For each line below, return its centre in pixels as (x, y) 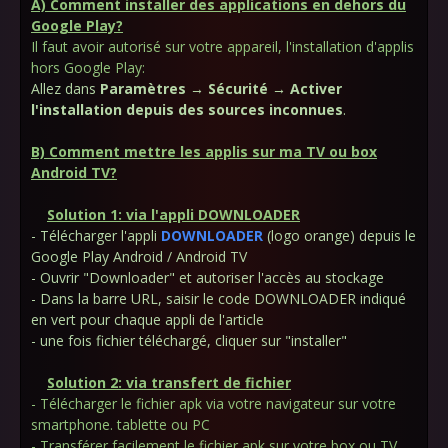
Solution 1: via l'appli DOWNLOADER (173, 214)
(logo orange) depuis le (341, 235)
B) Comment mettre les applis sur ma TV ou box (204, 151)
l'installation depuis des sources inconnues (187, 109)
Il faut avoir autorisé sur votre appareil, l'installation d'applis (222, 46)
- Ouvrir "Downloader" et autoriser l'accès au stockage (207, 277)
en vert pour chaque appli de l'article (147, 319)
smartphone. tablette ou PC (120, 424)
